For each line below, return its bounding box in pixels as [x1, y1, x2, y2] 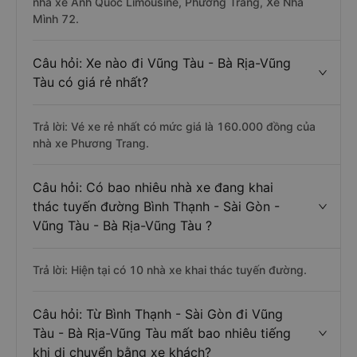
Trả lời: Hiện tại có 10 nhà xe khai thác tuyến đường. [33, 263, 307, 277]
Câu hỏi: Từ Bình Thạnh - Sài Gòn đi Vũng [33, 306, 283, 322]
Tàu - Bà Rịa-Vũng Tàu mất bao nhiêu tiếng [33, 325, 291, 341]
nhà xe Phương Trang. [33, 136, 149, 150]
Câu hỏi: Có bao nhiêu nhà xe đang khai [33, 179, 273, 195]
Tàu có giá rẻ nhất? [33, 74, 148, 90]
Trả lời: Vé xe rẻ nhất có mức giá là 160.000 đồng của [33, 120, 316, 133]
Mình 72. [33, 12, 79, 25]
